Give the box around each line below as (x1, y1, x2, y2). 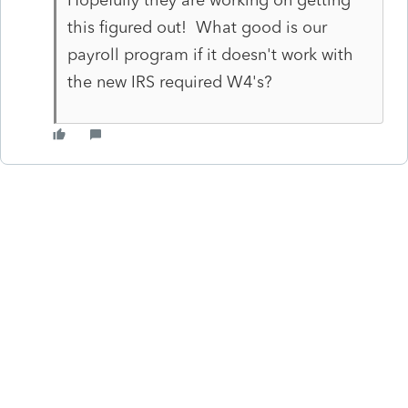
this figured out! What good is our (66, 16, 327, 37)
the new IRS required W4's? (66, 71, 277, 92)
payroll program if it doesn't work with (66, 44, 353, 65)
